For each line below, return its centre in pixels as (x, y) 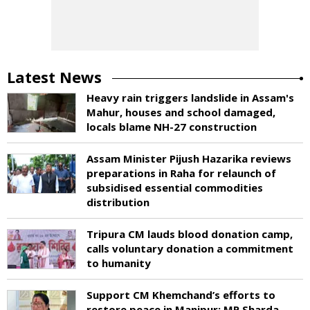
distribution (118, 202)
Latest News (54, 76)
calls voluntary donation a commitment (190, 248)
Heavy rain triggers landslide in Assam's (190, 97)
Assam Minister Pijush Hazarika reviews (189, 158)
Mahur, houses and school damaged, (181, 112)
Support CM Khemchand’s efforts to (181, 294)
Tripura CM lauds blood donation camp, (190, 234)
